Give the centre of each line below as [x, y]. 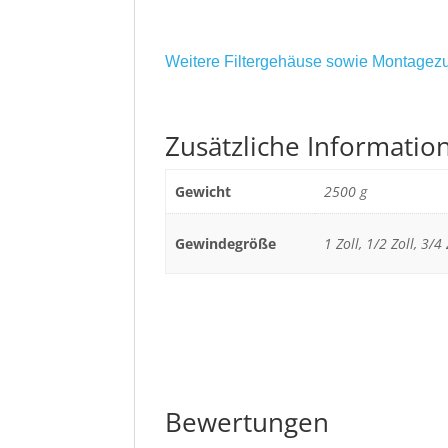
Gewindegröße [225, 243]
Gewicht [202, 191]
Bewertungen [247, 421]
